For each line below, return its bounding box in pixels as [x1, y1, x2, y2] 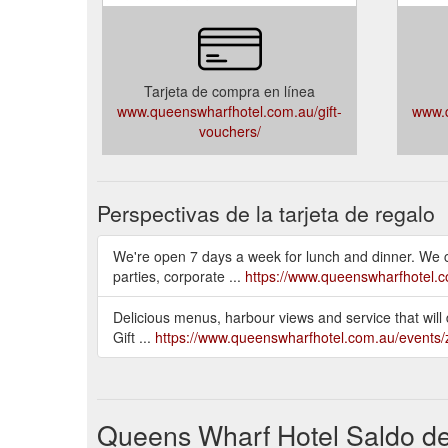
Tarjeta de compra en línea [144, 80, 315, 101]
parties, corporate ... [113, 265, 245, 286]
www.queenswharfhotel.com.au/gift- [117, 100, 342, 121]
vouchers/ [198, 120, 261, 141]
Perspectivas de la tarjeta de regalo [97, 197, 435, 228]
